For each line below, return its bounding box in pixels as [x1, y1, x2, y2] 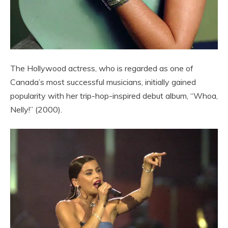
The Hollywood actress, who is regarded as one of [10, 63, 193, 74]
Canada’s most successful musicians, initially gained [10, 77, 196, 88]
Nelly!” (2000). [10, 104, 62, 115]
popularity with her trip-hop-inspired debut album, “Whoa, [10, 91, 218, 101]
